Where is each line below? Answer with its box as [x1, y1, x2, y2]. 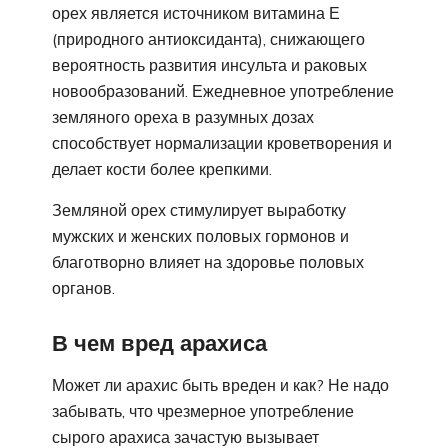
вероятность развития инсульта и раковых [52, 54, 367, 75]
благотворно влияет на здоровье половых [52, 251, 364, 272]
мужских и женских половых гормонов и [52, 225, 349, 246]
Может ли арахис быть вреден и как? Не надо [52, 375, 389, 396]
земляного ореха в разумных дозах [52, 106, 314, 127]
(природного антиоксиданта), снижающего [52, 28, 365, 49]
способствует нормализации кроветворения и [52, 132, 392, 153]
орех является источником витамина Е [52, 2, 340, 23]
